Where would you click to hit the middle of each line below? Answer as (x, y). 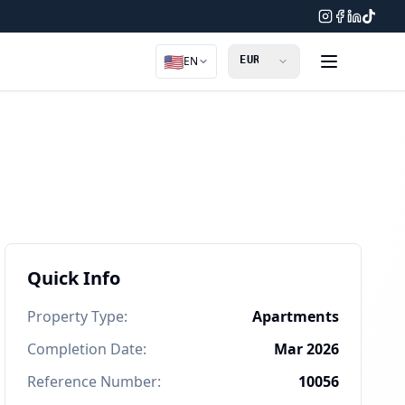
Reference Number (93, 381)
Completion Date (85, 349)
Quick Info (74, 278)
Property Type (76, 316)
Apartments (295, 316)
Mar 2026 (306, 349)
